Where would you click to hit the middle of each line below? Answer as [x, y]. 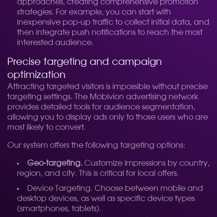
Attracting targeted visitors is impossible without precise [108, 87]
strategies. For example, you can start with [94, 12]
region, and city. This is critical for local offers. [98, 173]
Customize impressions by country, [146, 163]
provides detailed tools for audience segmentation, [101, 107]
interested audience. [55, 43]
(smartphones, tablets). [59, 209]
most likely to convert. [46, 127]
